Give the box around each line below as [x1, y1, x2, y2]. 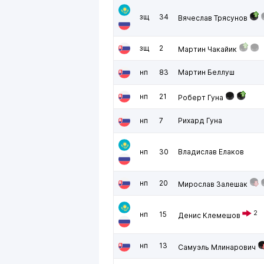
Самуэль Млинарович [178, 243, 256, 252]
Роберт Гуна [178, 93, 223, 102]
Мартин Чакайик [178, 45, 237, 54]
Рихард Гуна [178, 116, 222, 125]
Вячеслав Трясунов [178, 14, 247, 22]
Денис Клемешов [178, 211, 240, 220]
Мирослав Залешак [178, 180, 247, 189]
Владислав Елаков [178, 147, 244, 156]
